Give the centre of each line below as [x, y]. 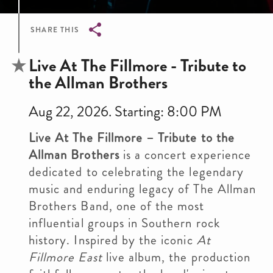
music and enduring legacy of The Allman [142, 189]
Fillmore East [66, 257]
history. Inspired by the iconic [113, 240]
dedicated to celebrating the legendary [136, 172]
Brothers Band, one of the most [117, 206]
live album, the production [176, 257]
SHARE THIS [55, 30]
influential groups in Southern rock [124, 223]
